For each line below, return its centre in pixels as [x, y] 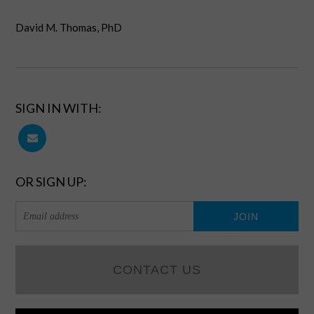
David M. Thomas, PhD [70, 27]
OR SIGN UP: [52, 182]
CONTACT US [157, 270]
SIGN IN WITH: [59, 108]
